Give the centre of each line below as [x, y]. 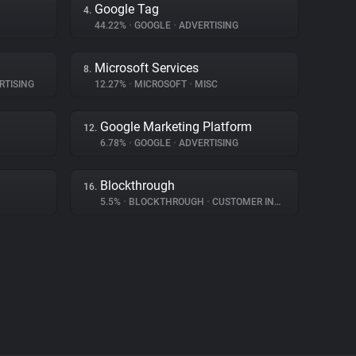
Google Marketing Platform [176, 127]
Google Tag [127, 9]
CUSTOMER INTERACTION [242, 202]
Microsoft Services [147, 68]
